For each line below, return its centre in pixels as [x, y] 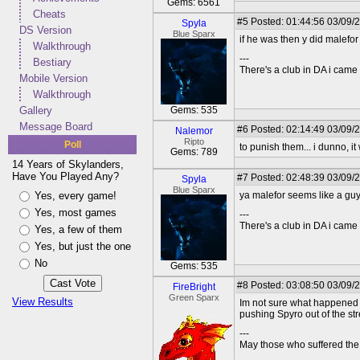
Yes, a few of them [78, 229]
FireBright [194, 287]
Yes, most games [76, 213]
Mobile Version [53, 78]
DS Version [45, 30]
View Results [43, 302]
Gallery [36, 110]
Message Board [56, 127]
